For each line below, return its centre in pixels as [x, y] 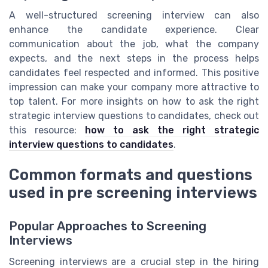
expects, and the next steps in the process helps [134, 59]
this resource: [47, 130]
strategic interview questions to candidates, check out [134, 116]
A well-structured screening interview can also [134, 16]
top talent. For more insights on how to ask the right [134, 102]
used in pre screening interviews [133, 192]
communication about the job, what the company [134, 44]
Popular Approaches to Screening [108, 226]
